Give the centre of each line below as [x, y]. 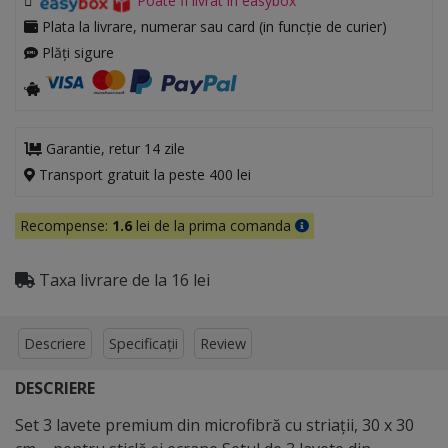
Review [222, 343]
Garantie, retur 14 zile [113, 149]
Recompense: [66, 226]
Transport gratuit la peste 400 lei [143, 175]
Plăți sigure [76, 53]
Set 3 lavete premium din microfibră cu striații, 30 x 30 [214, 424]
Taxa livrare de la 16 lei [122, 280]
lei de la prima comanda [213, 226]
